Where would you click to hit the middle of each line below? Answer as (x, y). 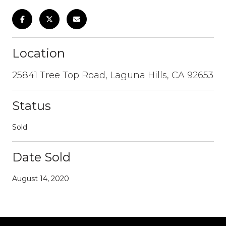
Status (32, 105)
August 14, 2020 (41, 178)
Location (39, 53)
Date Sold (41, 157)
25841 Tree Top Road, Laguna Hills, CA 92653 (113, 75)
